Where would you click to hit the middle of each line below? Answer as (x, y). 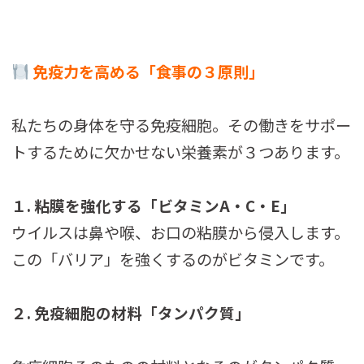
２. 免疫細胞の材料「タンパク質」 (131, 313)
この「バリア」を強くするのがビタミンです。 (173, 260)
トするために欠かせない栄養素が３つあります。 (181, 152)
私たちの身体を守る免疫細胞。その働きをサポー (182, 126)
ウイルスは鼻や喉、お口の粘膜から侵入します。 (181, 233)
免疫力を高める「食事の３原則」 (147, 72)
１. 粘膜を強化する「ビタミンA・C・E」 (154, 206)
